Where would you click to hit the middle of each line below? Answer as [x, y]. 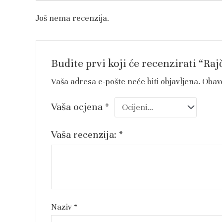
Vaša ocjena [78, 107]
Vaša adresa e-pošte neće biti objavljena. [126, 82]
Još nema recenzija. [72, 18]
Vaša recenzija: [85, 135]
